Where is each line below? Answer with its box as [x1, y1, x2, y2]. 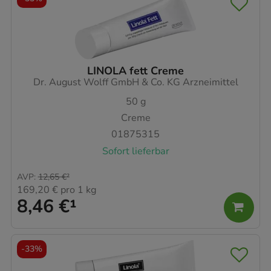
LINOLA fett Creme [87, 63, 184, 78]
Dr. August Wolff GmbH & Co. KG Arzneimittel [33, 75, 238, 89]
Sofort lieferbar [102, 144, 169, 158]
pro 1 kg [58, 183, 96, 197]
